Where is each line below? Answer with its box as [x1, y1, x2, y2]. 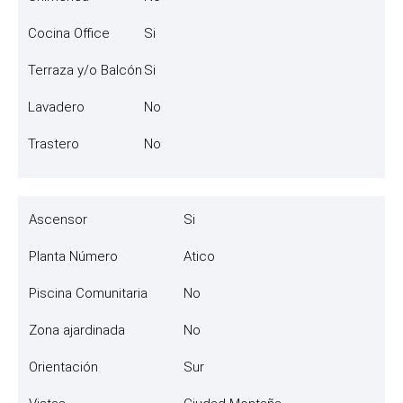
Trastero [28, 135, 79, 152]
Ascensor [29, 210, 87, 228]
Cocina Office [28, 24, 110, 41]
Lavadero [28, 98, 85, 115]
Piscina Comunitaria [29, 284, 148, 301]
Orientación [29, 358, 98, 375]
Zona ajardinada [29, 321, 125, 338]
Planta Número [29, 247, 118, 264]
